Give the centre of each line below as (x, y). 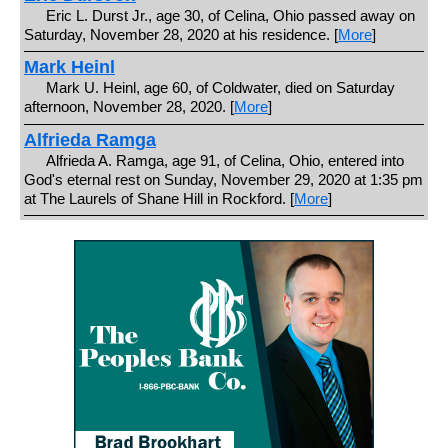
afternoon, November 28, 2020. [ (128, 106)
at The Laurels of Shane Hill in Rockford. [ (158, 198)
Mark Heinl (69, 67)
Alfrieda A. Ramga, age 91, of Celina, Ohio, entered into (225, 160)
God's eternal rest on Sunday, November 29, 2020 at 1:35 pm (223, 179)
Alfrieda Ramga (89, 139)
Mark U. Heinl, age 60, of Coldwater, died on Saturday (221, 87)
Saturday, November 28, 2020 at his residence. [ (180, 34)
